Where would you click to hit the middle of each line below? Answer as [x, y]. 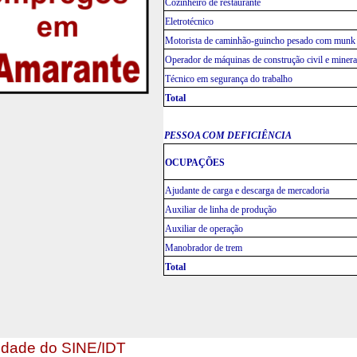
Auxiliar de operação [204, 229]
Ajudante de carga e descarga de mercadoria [247, 190]
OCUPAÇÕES [194, 163]
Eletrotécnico [189, 22]
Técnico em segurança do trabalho [228, 79]
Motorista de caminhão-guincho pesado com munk [260, 41]
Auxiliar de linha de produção [220, 210]
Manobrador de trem [203, 248]
